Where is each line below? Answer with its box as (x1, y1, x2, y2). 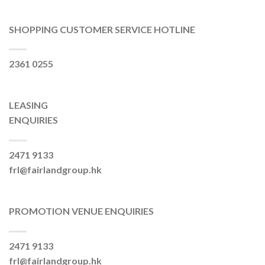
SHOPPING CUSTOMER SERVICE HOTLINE (9, 23, 195, 35)
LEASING (9, 99, 48, 111)
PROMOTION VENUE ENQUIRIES (9, 205, 154, 216)
